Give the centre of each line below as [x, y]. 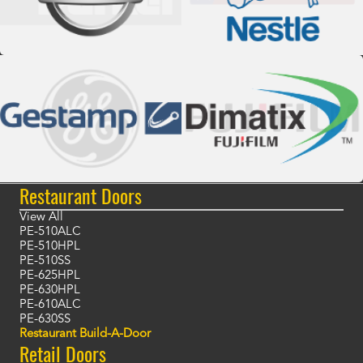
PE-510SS [45, 262]
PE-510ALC [50, 233]
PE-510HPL [50, 247]
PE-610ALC [50, 305]
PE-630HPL [50, 291]
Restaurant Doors [81, 196]
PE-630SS [45, 320]
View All [41, 218]
